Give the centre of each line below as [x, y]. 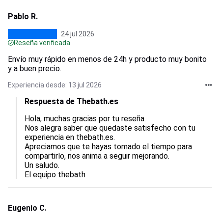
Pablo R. [23, 16]
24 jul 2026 [78, 34]
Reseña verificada [42, 43]
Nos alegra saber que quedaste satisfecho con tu [111, 128]
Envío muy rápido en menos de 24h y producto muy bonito [107, 59]
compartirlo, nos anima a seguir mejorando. [99, 156]
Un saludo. [42, 165]
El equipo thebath [55, 175]
